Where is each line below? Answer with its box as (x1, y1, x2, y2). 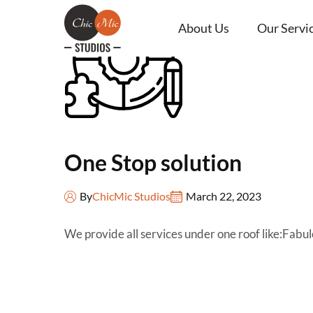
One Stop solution (64, 149, 242, 176)
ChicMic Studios (92, 189, 170, 203)
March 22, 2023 (186, 189, 261, 203)
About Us (178, 20, 229, 36)
